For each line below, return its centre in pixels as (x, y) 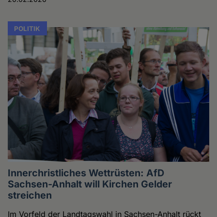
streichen (30, 195)
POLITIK (27, 28)
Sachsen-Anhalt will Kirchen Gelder (90, 184)
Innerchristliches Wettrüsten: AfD (86, 173)
